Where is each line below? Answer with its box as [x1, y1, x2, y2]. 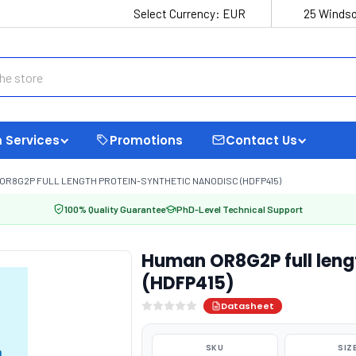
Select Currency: [133, 6, 222, 21]
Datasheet [220, 300, 274, 312]
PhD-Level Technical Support [176, 203, 303, 215]
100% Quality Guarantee [64, 203, 165, 215]
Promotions [110, 131, 183, 149]
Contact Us [226, 131, 297, 149]
